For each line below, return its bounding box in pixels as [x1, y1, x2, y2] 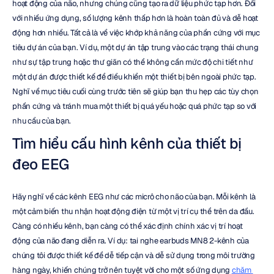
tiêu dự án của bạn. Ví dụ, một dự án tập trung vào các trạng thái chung [12, 42, 259, 53]
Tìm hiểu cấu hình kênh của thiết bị [12, 134, 242, 153]
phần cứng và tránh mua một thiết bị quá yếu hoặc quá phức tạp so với [12, 101, 256, 111]
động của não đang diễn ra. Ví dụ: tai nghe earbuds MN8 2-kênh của [12, 235, 249, 246]
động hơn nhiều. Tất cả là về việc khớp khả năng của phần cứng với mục [12, 28, 260, 38]
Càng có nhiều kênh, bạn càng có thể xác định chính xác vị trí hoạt [12, 221, 243, 231]
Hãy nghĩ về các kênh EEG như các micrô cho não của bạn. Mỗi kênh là [12, 191, 256, 202]
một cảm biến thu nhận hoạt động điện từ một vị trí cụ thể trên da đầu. [12, 206, 254, 217]
